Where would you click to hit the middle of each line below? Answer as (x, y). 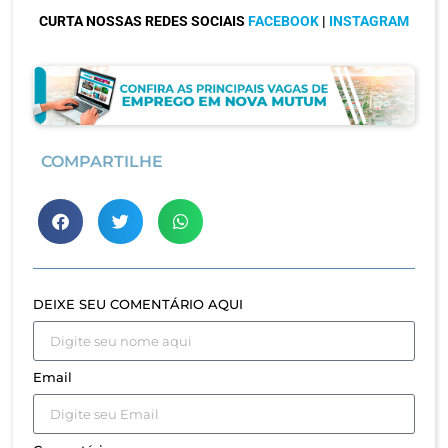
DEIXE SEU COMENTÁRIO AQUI (138, 304)
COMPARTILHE (102, 162)
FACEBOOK (283, 20)
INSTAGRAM (369, 20)
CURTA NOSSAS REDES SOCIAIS (143, 20)
